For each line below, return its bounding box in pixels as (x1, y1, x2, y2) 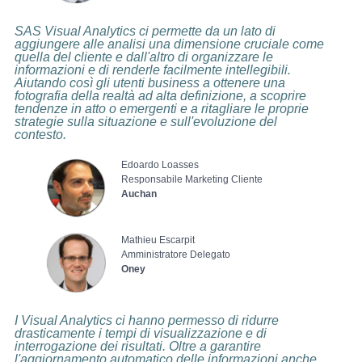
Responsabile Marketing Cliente (120, 173, 263, 185)
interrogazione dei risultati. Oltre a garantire (14, 339, 261, 354)
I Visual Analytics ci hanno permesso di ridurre (14, 314, 279, 328)
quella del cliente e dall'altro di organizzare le (14, 49, 273, 64)
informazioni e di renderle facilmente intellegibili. (14, 62, 291, 77)
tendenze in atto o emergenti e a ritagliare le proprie (14, 101, 309, 116)
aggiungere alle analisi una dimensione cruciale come (14, 36, 324, 51)
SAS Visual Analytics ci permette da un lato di (14, 23, 276, 38)
